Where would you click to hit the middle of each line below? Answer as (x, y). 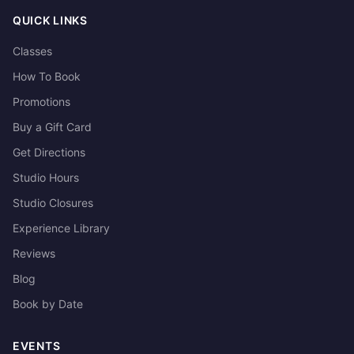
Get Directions (49, 152)
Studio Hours (46, 177)
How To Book (47, 76)
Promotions (41, 102)
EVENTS (37, 346)
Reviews (34, 253)
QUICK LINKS (50, 20)
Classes (32, 51)
